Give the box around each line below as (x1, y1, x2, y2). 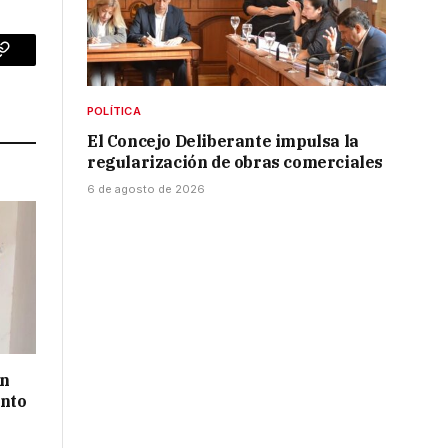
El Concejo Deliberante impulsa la (87, 131, 359, 152)
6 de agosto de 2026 (87, 182, 205, 197)
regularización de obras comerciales (87, 152, 384, 173)
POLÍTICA (87, 104, 141, 119)
